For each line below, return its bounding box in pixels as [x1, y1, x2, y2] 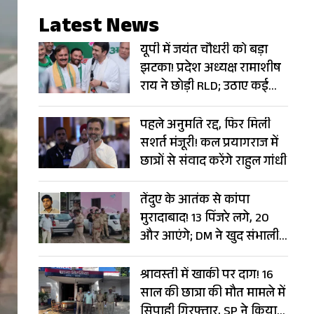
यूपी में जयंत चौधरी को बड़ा [140, 41, 268, 62]
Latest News [39, 11, 159, 46]
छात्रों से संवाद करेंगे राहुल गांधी [140, 152, 287, 173]
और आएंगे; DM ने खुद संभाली [140, 227, 279, 248]
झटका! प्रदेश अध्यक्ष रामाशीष [140, 59, 281, 80]
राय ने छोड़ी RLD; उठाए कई [140, 77, 268, 98]
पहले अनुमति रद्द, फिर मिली [140, 116, 271, 137]
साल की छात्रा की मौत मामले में [140, 284, 285, 305]
